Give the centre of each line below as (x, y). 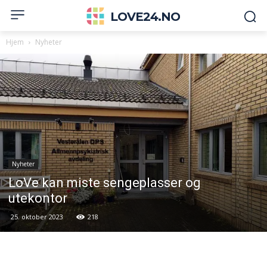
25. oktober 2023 (37, 216)
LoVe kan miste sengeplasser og (105, 182)
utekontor (38, 198)
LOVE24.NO (145, 17)
